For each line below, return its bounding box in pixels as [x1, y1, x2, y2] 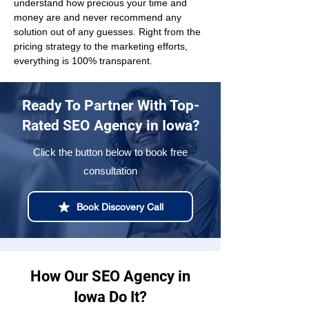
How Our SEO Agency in [30, 268, 190, 285]
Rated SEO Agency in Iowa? [21, 117, 199, 134]
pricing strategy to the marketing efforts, [14, 41, 190, 52]
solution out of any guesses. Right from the [14, 26, 203, 37]
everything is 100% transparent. [14, 55, 152, 66]
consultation [83, 165, 137, 177]
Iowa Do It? [74, 288, 147, 306]
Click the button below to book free [33, 146, 188, 158]
